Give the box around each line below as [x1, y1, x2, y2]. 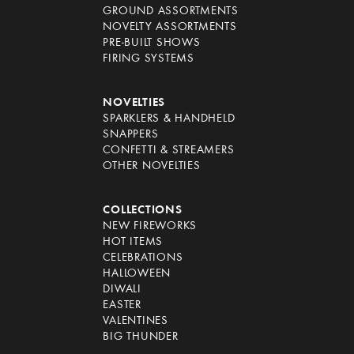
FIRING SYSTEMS [103, 52, 194, 65]
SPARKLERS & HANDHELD [103, 112, 235, 125]
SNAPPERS [103, 128, 159, 141]
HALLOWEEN [103, 267, 171, 280]
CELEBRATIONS [103, 251, 183, 264]
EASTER [103, 299, 141, 311]
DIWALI [103, 283, 141, 296]
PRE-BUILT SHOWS [103, 36, 201, 49]
